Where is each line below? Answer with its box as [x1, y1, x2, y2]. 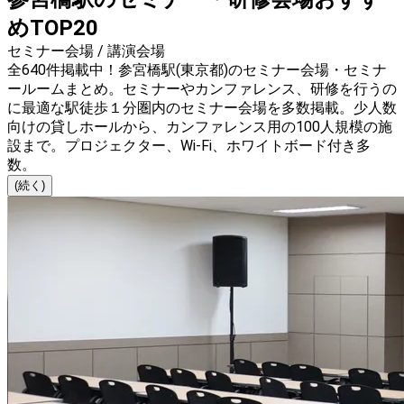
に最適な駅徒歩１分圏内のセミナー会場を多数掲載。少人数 [7, 99, 397, 117]
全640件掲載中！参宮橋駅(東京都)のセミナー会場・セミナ [7, 61, 387, 79]
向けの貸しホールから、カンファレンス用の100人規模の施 [7, 118, 392, 136]
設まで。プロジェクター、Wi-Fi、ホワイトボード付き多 [7, 137, 371, 155]
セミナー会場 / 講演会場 [7, 42, 165, 60]
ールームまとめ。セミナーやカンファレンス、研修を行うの [7, 80, 397, 98]
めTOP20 [7, 15, 98, 41]
